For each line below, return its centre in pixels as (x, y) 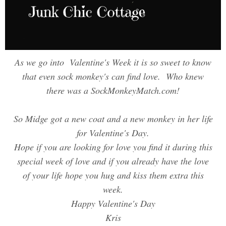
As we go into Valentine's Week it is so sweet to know (113, 62)
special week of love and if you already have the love (113, 161)
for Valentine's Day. (113, 133)
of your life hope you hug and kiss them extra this (113, 175)
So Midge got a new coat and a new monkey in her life (113, 119)
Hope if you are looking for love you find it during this (113, 147)
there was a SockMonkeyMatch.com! (113, 91)
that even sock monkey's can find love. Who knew (113, 76)
